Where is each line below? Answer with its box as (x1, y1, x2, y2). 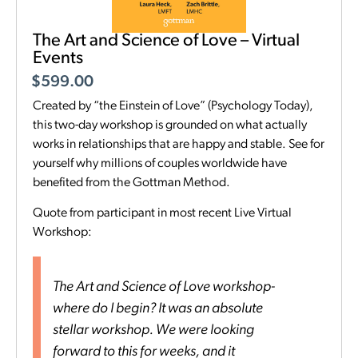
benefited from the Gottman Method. (33, 177, 230, 190)
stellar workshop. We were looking (53, 323, 254, 339)
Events (33, 49, 83, 68)
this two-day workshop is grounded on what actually (33, 119, 307, 133)
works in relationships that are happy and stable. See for (33, 138, 324, 152)
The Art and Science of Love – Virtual (33, 31, 300, 50)
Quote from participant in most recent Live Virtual (33, 207, 292, 221)
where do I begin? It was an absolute (53, 301, 263, 317)
